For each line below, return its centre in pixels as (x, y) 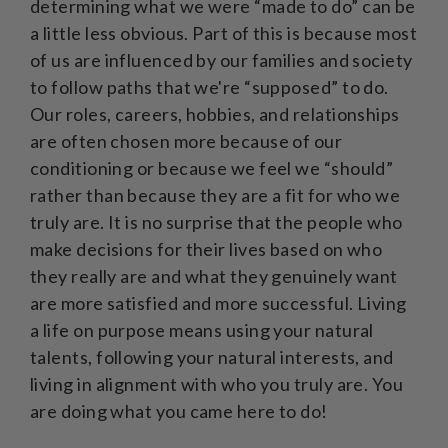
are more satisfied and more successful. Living (218, 302)
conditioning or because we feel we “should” (212, 167)
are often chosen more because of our (186, 140)
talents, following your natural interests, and (212, 356)
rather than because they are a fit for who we (215, 194)
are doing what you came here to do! (179, 410)
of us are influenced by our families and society (221, 59)
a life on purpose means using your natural (202, 329)
